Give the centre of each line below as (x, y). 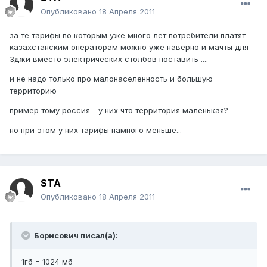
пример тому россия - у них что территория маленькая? (119, 111)
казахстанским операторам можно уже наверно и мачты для (129, 47)
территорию (33, 91)
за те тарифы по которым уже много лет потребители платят (128, 35)
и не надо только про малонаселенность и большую (111, 79)
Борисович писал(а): (75, 236)
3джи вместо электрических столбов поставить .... (109, 59)
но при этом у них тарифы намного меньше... (96, 130)
